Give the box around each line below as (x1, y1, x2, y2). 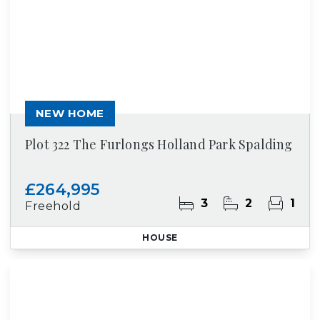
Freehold (25, 199, 81, 213)
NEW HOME (36, 106, 104, 120)
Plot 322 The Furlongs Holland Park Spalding (25, 136, 293, 153)
